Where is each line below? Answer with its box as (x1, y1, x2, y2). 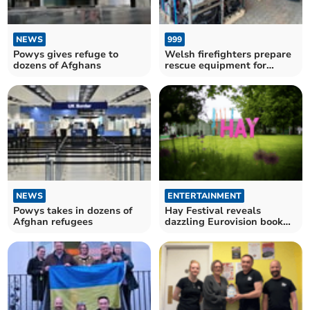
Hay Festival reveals (165, 204, 261, 218)
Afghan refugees (13, 215, 93, 229)
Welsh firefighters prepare (165, 47, 291, 61)
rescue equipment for (165, 58, 266, 72)
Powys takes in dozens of (13, 204, 133, 218)
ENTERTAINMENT (167, 190, 241, 202)
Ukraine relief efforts (165, 69, 264, 83)
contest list (165, 226, 218, 240)
